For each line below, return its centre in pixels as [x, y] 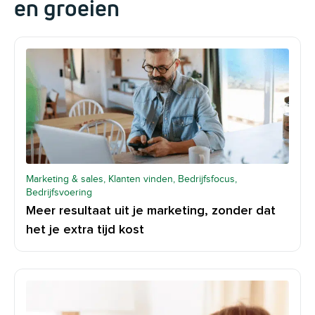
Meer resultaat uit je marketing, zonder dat [151, 211]
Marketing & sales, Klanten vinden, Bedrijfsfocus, [131, 179]
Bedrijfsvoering [59, 193]
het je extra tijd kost [85, 230]
